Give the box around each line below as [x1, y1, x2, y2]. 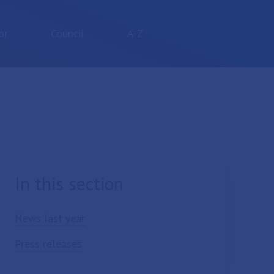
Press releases [15, 237, 83, 251]
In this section [15, 171, 124, 195]
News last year [15, 211, 86, 225]
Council [51, 26, 85, 40]
